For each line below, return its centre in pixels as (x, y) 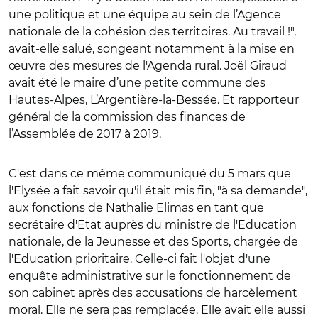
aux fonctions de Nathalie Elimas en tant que (136, 208)
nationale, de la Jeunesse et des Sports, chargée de (153, 242)
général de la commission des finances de (127, 117)
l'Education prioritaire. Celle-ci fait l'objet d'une (139, 259)
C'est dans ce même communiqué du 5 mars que (150, 174)
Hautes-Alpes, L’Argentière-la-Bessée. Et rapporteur (154, 100)
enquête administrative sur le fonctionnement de (150, 276)
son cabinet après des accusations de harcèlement (153, 293)
